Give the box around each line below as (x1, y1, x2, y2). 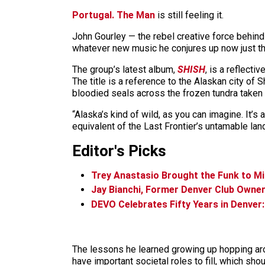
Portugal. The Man (72, 9, 155, 21)
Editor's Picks (72, 141, 166, 160)
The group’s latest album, (72, 63, 177, 75)
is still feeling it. (155, 9, 224, 21)
